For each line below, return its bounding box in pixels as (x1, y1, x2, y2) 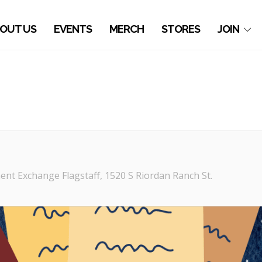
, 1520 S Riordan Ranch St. (100, 169, 212, 182)
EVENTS (54, 23, 92, 35)
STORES (161, 23, 201, 35)
